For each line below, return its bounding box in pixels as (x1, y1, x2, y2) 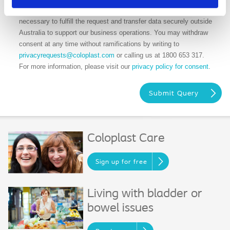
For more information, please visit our (19, 63, 132, 70)
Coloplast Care (87, 132, 165, 145)
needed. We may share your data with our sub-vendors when (19, 6, 199, 14)
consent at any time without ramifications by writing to (19, 40, 179, 48)
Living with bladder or (87, 188, 202, 201)
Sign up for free (95, 158, 147, 165)
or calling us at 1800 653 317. (114, 51, 204, 59)
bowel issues (87, 202, 154, 215)
